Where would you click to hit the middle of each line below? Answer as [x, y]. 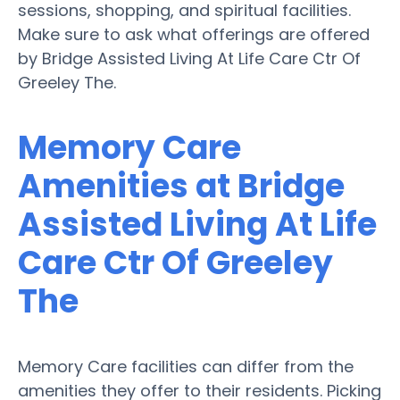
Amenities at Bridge [181, 186]
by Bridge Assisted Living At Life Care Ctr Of [189, 58]
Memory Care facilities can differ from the [186, 366]
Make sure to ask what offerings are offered [194, 34]
